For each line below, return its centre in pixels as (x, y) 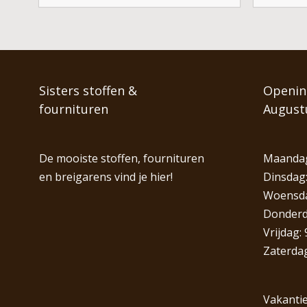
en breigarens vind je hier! (106, 176)
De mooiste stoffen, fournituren (122, 158)
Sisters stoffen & (88, 90)
